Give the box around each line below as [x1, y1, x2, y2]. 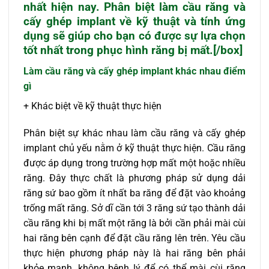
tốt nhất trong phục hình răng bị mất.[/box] [23, 43, 243, 57]
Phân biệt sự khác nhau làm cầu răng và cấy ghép [23, 127, 246, 139]
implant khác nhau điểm [138, 65, 246, 77]
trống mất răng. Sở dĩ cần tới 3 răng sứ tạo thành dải [23, 202, 246, 214]
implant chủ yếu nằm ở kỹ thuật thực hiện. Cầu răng [23, 142, 246, 154]
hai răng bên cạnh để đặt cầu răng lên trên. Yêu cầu [23, 232, 246, 244]
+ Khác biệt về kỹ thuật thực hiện [23, 100, 162, 112]
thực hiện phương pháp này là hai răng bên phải [23, 247, 246, 259]
